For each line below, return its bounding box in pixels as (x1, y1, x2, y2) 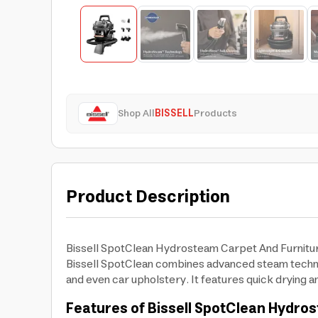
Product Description (66, 182, 230, 212)
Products (194, 105, 237, 122)
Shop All (118, 105, 155, 122)
